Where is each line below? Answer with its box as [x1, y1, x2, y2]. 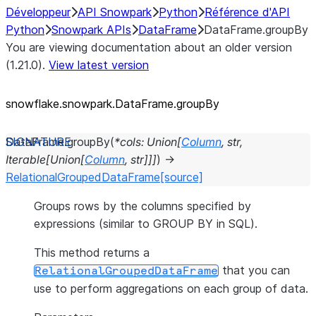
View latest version [49, 58, 149, 72]
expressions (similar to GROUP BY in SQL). [34, 217, 257, 231]
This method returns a [34, 245, 150, 260]
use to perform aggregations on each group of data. [34, 281, 308, 296]
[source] [160, 170, 203, 184]
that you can [219, 263, 290, 277]
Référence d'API [205, 5, 290, 19]
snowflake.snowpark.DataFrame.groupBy [6, 97, 219, 111]
